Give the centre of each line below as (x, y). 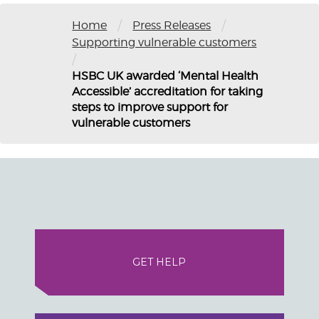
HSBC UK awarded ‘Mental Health (166, 75)
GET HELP (159, 262)
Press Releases (172, 25)
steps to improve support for (150, 107)
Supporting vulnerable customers (164, 42)
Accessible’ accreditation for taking (168, 91)
